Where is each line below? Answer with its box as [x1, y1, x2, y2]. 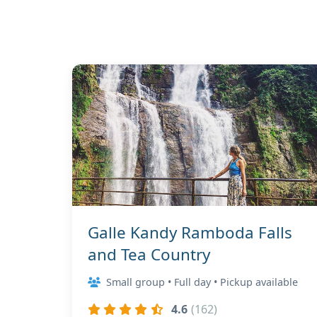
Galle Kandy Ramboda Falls [88, 221, 292, 243]
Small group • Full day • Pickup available [106, 275, 298, 289]
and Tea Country [88, 243, 210, 265]
